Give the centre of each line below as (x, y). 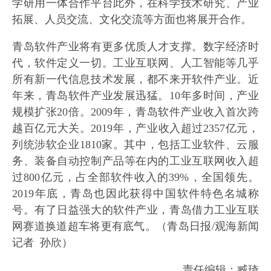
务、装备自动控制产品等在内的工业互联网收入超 (135, 161)
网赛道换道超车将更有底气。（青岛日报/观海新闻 (135, 227)
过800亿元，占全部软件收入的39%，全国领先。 (135, 178)
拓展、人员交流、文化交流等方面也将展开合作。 (132, 20)
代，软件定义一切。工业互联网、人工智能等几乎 (135, 63)
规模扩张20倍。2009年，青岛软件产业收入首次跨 (135, 112)
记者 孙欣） (42, 243)
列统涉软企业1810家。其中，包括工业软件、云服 (135, 145)
